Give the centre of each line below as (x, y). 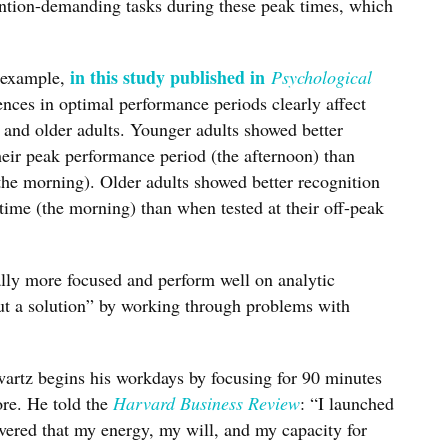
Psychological (321, 77)
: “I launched (347, 403)
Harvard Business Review (206, 403)
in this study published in (170, 77)
